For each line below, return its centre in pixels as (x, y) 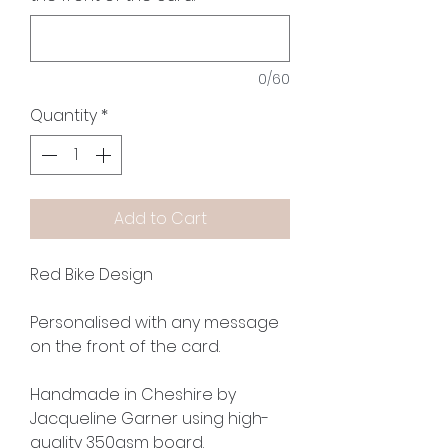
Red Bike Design (91, 274)
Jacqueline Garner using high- (149, 418)
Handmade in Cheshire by (133, 394)
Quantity (63, 115)
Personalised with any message (154, 322)
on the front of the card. (125, 346)
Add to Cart (160, 218)
